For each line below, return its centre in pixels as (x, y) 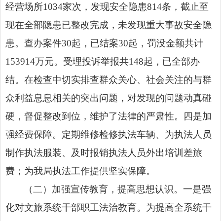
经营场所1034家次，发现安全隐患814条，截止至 (107, 6)
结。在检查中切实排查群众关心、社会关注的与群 (109, 79)
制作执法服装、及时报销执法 (66, 152)
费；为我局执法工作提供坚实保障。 (80, 171)
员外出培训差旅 (169, 152)
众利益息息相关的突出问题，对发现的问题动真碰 (109, 98)
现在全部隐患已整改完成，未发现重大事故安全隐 (109, 25)
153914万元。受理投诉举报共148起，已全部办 (103, 61)
